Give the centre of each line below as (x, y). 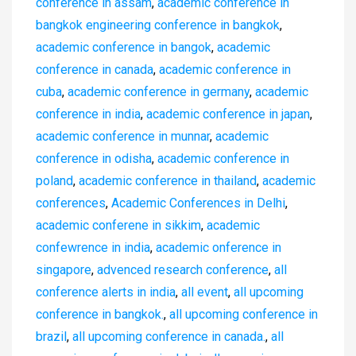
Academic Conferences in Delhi (198, 203)
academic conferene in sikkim (118, 226)
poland (54, 181)
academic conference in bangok (124, 48)
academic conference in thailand (168, 181)
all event (205, 292)
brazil (51, 337)
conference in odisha (94, 159)
